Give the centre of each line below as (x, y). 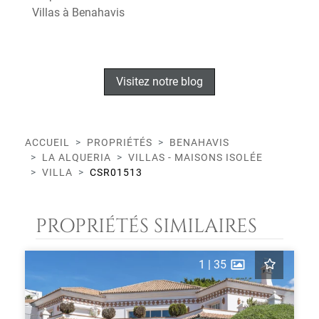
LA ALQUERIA (77, 157)
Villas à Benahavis (78, 12)
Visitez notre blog (159, 82)
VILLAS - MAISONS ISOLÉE (195, 157)
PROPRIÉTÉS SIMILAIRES (146, 226)
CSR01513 (116, 172)
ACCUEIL (47, 142)
